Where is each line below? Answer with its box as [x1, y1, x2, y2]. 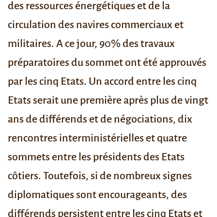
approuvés [159, 57, 206, 69]
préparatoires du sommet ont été [8, 57, 159, 69]
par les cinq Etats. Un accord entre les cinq [8, 76, 197, 88]
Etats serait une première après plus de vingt [8, 94, 208, 107]
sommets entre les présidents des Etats [8, 151, 185, 163]
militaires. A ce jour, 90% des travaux [8, 38, 175, 50]
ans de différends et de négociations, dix [8, 113, 192, 125]
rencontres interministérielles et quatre [8, 132, 187, 144]
